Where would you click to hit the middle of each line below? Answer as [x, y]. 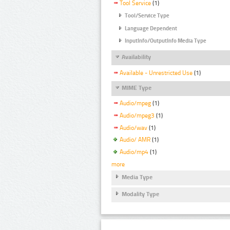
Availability [136, 57]
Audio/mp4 [134, 152]
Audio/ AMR [135, 140]
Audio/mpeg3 [137, 115]
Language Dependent [151, 28]
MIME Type [137, 88]
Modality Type [140, 194]
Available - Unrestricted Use [156, 73]
